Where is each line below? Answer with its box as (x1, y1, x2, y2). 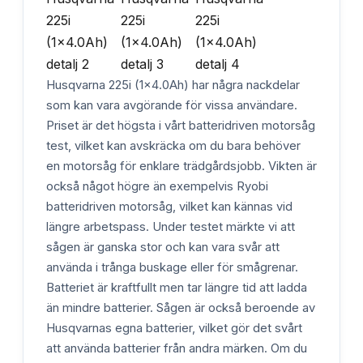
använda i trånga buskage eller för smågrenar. (46, 259, 298, 275)
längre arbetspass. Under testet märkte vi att (46, 219, 295, 234)
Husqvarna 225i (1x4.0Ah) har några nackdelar (46, 77, 300, 92)
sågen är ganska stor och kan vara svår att (46, 239, 280, 254)
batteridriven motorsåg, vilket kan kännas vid (46, 199, 293, 214)
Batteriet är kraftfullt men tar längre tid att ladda (46, 280, 307, 295)
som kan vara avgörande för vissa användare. (46, 97, 297, 113)
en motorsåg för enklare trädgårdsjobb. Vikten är (46, 158, 317, 173)
